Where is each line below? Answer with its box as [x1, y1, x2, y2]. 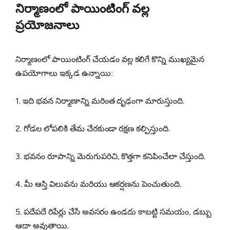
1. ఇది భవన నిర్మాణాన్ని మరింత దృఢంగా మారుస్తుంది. [15, 96, 185, 106]
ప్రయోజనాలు [15, 17, 79, 33]
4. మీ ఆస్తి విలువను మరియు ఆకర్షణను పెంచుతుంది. [15, 179, 182, 189]
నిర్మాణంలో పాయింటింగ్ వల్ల [15, 1, 149, 16]
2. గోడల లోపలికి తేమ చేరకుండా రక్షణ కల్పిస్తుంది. [15, 124, 170, 134]
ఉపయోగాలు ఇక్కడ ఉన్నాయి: [15, 68, 113, 79]
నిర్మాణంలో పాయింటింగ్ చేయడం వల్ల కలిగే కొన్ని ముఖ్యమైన [15, 54, 205, 65]
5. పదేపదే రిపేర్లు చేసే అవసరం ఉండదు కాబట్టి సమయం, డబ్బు [15, 207, 212, 217]
